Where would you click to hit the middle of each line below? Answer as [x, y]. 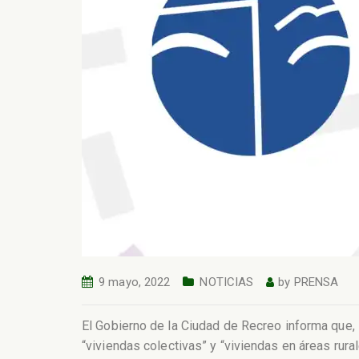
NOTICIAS [227, 282]
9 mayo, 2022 [135, 282]
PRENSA [316, 282]
